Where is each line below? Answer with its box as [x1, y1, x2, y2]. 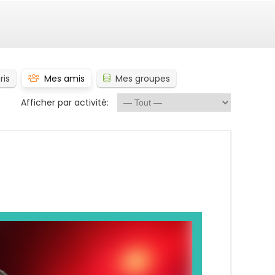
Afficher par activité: [21, 96, 109, 109]
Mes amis [44, 72, 85, 85]
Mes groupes [115, 72, 170, 85]
